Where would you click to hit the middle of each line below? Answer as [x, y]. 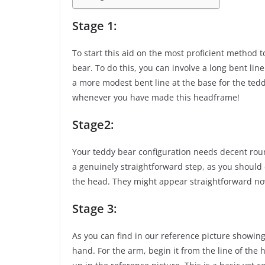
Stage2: [93, 125]
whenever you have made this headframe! [156, 98]
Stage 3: [94, 209]
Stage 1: [94, 26]
